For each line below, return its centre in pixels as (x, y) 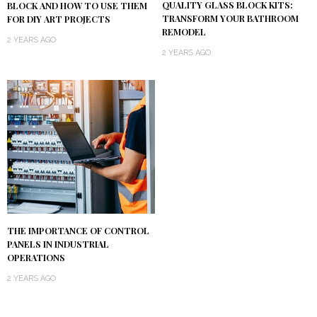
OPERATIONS (36, 258)
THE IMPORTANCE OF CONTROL (78, 231)
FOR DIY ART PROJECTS (59, 19)
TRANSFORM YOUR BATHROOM (230, 19)
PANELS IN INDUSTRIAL (58, 244)
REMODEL (184, 32)
